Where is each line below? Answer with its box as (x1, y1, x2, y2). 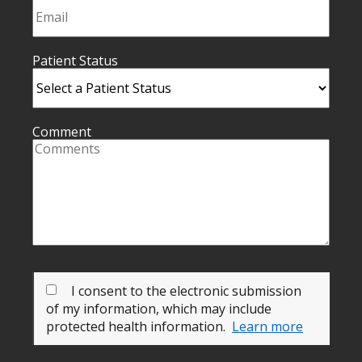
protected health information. (46, 317, 225, 335)
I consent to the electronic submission (71, 281, 301, 300)
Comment (32, 122, 91, 141)
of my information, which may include (46, 299, 271, 318)
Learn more (232, 317, 303, 335)
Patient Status (32, 51, 118, 69)
